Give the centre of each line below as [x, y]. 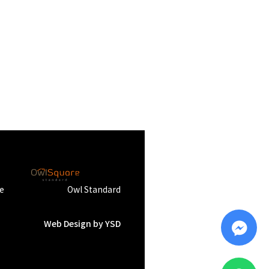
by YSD [106, 224]
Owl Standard [94, 189]
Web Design [68, 224]
